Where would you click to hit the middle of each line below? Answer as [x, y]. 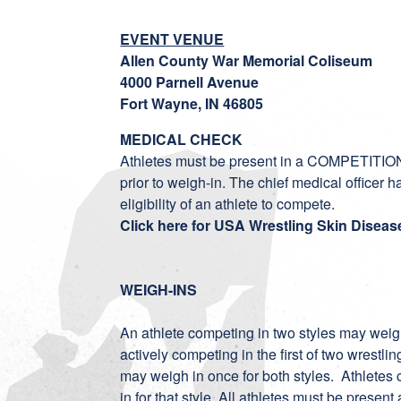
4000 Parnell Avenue [190, 82]
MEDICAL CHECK [182, 139]
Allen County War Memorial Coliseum [247, 60]
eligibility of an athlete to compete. [228, 204]
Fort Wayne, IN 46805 [192, 103]
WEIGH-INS [159, 290]
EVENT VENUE [172, 39]
